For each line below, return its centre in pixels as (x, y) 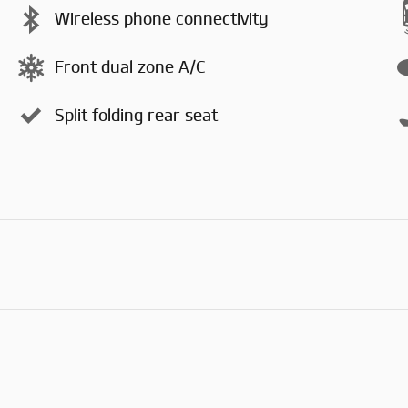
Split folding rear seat (136, 116)
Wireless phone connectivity (162, 20)
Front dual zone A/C (130, 68)
